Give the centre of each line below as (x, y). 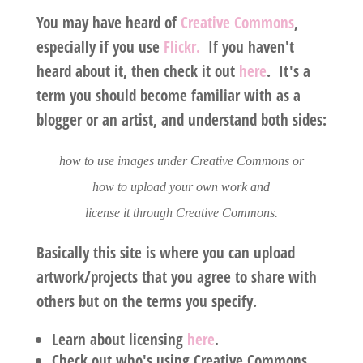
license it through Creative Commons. (181, 213)
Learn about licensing (119, 340)
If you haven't (247, 47)
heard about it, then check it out (137, 72)
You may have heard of (108, 23)
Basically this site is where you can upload (165, 253)
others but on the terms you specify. (150, 302)
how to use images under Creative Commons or (181, 161)
